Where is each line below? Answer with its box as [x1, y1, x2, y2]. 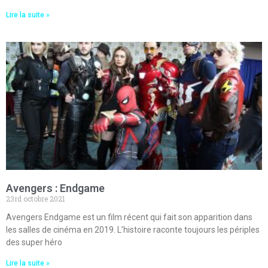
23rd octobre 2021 [6, 194, 65, 204]
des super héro [6, 237, 62, 248]
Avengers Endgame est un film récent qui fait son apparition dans [6, 212, 252, 223]
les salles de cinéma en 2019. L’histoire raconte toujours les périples [6, 225, 260, 235]
